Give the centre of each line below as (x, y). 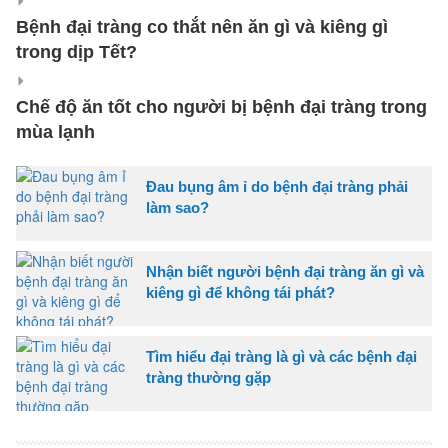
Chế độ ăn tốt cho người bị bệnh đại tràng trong (221, 107)
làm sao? (177, 208)
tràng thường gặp (208, 378)
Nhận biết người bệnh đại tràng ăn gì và (285, 272)
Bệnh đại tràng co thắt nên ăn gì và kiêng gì (202, 27)
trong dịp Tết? (76, 52)
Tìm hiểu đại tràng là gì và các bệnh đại (281, 357)
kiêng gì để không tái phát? (240, 293)
